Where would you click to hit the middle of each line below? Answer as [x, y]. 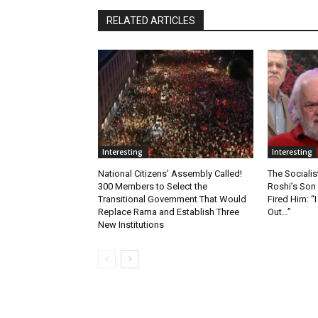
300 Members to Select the [153, 187]
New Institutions [131, 225]
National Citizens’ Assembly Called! [170, 174]
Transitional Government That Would [172, 199]
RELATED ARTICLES [151, 21]
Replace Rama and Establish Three [169, 212]
